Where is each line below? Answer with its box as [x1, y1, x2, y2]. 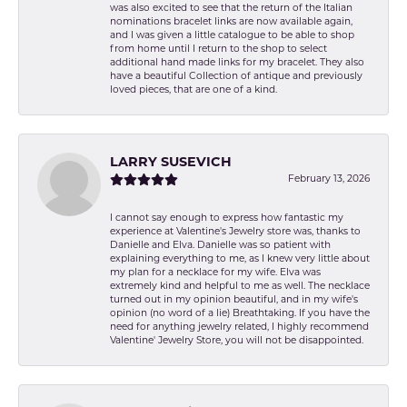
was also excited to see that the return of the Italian [110, 2, 352, 15]
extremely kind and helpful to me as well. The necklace [110, 280, 370, 293]
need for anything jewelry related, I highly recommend [110, 321, 369, 333]
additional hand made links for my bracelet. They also [110, 56, 364, 69]
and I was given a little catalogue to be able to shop [110, 29, 354, 42]
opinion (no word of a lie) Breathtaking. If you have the [110, 307, 370, 320]
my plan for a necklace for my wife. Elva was [110, 266, 321, 279]
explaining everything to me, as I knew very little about [110, 253, 370, 265]
